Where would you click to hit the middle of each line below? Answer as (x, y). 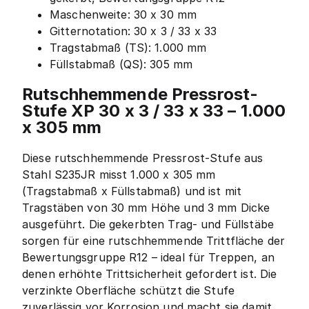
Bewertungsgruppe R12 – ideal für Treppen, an (148, 257)
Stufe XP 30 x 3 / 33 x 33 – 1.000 (154, 110)
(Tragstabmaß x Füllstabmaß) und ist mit (132, 191)
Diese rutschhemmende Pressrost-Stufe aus (143, 158)
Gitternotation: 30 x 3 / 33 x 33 (133, 31)
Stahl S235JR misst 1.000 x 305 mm (119, 174)
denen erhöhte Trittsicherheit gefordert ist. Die (150, 273)
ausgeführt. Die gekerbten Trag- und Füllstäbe (148, 224)
